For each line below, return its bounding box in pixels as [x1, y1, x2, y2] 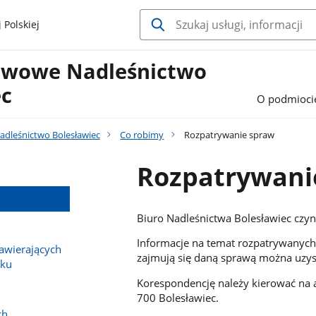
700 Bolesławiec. [137, 291, 219, 305]
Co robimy [120, 128, 164, 141]
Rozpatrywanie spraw [182, 128, 275, 141]
